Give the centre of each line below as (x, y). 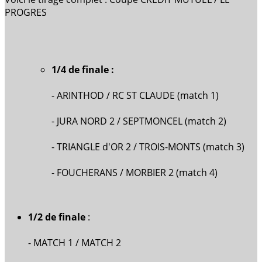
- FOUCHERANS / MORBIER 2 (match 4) (135, 173)
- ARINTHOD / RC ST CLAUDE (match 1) (135, 96)
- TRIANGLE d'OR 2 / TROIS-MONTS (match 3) (148, 147)
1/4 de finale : (83, 70)
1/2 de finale (58, 217)
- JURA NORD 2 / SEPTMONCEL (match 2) (139, 121)
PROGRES (26, 13)
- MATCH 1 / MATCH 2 (75, 243)
